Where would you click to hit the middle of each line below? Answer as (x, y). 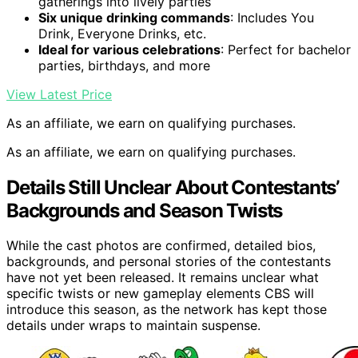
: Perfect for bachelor (286, 49)
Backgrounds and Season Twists (145, 210)
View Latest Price (59, 94)
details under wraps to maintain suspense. (133, 326)
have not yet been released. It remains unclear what (163, 278)
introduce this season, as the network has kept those (167, 310)
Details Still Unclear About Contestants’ (173, 187)
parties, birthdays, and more (124, 65)
